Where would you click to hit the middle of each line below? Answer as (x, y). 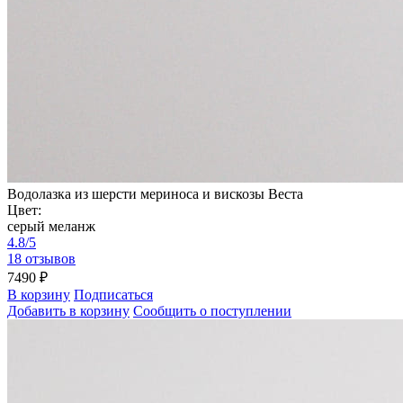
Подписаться (113, 295)
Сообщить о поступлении (212, 311)
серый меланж (51, 227)
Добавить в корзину (68, 311)
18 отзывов (41, 259)
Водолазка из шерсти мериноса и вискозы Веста (155, 194)
